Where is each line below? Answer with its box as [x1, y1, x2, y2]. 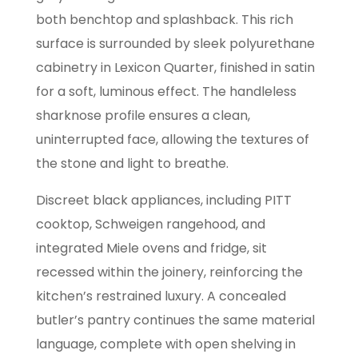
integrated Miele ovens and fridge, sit [35, 239, 267, 258]
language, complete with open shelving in [35, 335, 296, 354]
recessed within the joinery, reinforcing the [35, 263, 303, 282]
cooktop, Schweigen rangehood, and [35, 215, 265, 234]
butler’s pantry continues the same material [35, 311, 315, 330]
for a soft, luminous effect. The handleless [35, 82, 296, 101]
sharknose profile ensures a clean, [35, 106, 250, 125]
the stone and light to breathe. [35, 154, 229, 173]
